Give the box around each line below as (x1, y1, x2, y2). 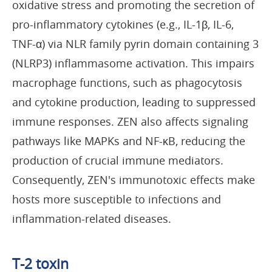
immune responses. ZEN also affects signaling (12, 114, 248, 129)
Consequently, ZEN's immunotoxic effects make (12, 172, 255, 187)
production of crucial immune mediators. (12, 152, 223, 168)
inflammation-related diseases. (12, 211, 171, 226)
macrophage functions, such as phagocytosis (12, 75, 242, 90)
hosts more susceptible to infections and (12, 191, 221, 206)
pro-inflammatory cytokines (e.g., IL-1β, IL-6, (12, 16, 234, 32)
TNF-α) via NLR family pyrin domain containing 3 (12, 36, 259, 51)
